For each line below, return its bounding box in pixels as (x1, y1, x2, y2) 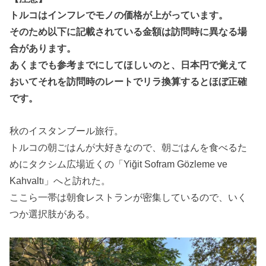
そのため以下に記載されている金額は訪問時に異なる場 (9, 26, 248, 37)
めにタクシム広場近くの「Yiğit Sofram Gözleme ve (9, 158, 228, 169)
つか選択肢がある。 (9, 208, 96, 219)
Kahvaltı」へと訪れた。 (9, 175, 111, 186)
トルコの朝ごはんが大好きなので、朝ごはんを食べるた (9, 141, 248, 153)
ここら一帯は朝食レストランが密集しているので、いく (9, 191, 248, 202)
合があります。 (9, 43, 77, 54)
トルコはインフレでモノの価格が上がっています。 (9, 9, 229, 21)
